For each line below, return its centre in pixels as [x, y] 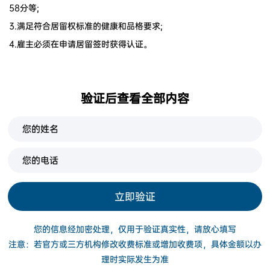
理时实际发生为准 [135, 259]
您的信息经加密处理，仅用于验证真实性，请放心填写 [135, 229]
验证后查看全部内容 [135, 99]
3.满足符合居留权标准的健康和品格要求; [86, 26]
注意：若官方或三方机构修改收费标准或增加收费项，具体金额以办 [135, 244]
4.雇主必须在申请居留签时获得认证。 [80, 44]
